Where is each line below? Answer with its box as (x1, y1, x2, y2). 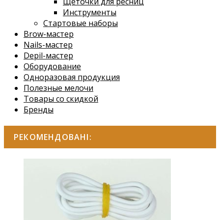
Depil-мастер (24, 50, 73, 61)
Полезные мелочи (24, 82, 93, 94)
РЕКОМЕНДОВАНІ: (14, 131, 92, 142)
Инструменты (63, 7, 116, 18)
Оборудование (24, 61, 81, 72)
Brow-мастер (24, 28, 74, 40)
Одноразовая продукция (24, 72, 120, 83)
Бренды (24, 104, 54, 115)
